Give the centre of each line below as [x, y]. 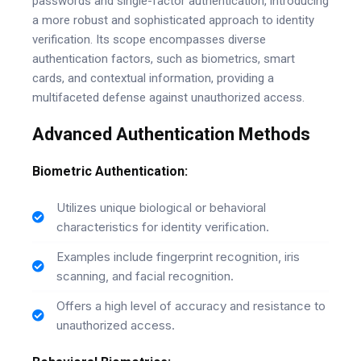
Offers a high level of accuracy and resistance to [191, 305]
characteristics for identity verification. [163, 226]
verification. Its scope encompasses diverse [149, 39]
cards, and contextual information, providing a [153, 78]
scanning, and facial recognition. [145, 276]
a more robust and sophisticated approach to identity [173, 20]
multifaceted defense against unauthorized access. [168, 97]
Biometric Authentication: [110, 171]
